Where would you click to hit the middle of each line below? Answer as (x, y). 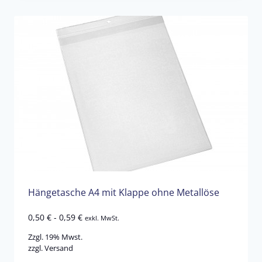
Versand (59, 248)
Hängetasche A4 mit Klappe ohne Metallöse (124, 192)
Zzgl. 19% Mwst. (55, 237)
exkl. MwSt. (102, 218)
